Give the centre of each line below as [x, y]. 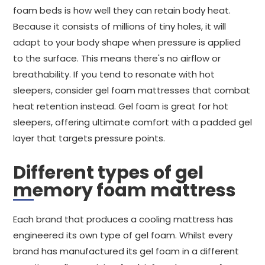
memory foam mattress [125, 190]
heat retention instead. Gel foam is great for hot [121, 106]
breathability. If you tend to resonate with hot [114, 74]
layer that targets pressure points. [89, 138]
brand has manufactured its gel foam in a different [126, 251]
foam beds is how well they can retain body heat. [122, 10]
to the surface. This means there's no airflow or [117, 58]
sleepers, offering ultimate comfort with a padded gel [132, 122]
